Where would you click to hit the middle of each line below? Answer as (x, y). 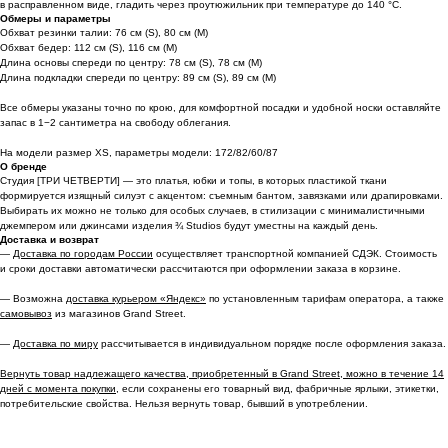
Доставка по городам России (83, 253)
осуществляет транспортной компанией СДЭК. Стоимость (295, 253)
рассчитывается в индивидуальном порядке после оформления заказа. (272, 343)
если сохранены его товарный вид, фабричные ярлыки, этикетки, (279, 388)
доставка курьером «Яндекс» (136, 298)
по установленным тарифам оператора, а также (325, 298)
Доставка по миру (55, 343)
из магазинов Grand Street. (119, 313)
